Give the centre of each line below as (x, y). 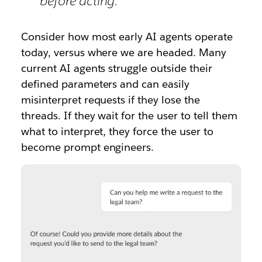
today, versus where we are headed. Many (123, 52)
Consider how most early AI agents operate (127, 37)
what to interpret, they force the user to (117, 131)
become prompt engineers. (87, 147)
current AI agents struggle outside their (116, 68)
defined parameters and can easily (105, 84)
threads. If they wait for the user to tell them (129, 116)
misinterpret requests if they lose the (111, 100)
